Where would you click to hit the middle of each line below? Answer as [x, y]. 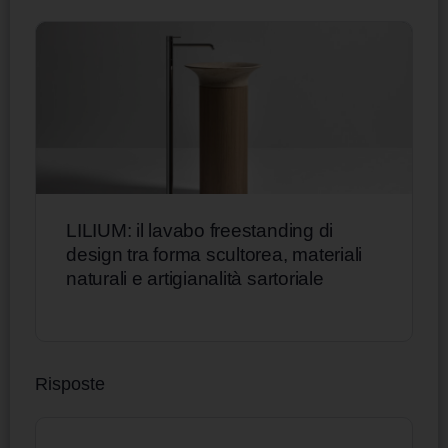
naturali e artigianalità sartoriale [195, 279]
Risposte [70, 384]
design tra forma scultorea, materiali [214, 255]
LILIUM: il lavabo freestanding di [200, 231]
